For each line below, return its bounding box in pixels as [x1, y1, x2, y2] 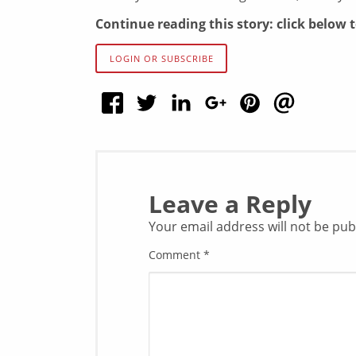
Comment [149, 247, 203, 263]
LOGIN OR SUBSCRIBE [109, 52, 214, 64]
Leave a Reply [149, 188, 311, 221]
